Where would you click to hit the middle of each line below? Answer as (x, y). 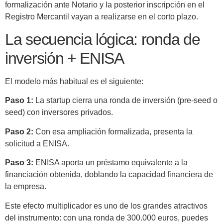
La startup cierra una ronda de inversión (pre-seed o (125, 101)
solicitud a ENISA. (37, 143)
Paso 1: (19, 101)
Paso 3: (19, 163)
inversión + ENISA (64, 58)
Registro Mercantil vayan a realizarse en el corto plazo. (102, 16)
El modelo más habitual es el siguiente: (74, 82)
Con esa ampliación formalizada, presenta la (113, 131)
